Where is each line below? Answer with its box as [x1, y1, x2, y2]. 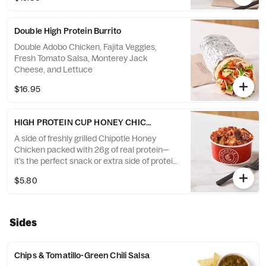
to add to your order [14, 167, 88, 178]
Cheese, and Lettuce [14, 64, 93, 75]
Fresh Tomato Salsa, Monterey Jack [14, 53, 147, 64]
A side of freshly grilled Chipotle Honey [14, 133, 156, 144]
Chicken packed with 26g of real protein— [14, 144, 169, 155]
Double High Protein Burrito [14, 26, 121, 36]
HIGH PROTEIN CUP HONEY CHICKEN [14, 117, 163, 128]
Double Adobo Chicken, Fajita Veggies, [14, 42, 157, 52]
